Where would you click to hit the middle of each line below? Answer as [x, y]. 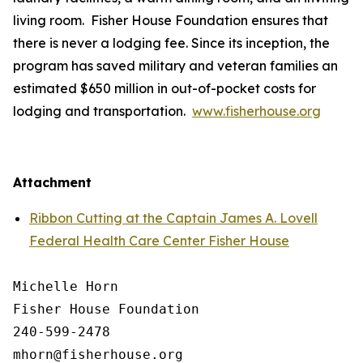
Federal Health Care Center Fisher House [159, 241]
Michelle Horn [66, 286]
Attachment [52, 182]
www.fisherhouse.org [256, 111]
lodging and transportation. [102, 111]
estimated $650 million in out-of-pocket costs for [164, 88]
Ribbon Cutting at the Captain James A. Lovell [173, 218]
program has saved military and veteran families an [175, 66]
